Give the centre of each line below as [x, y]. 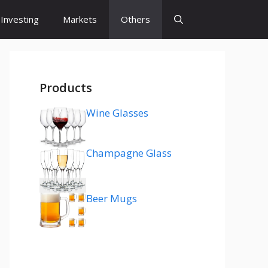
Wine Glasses [117, 113]
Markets [80, 19]
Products [66, 88]
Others [135, 19]
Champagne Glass [129, 153]
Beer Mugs [112, 199]
